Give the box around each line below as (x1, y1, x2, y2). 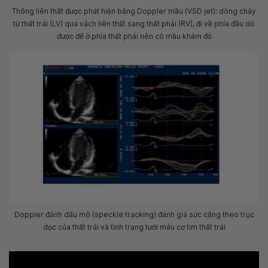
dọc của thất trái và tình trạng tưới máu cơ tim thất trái (42, 222, 226, 232)
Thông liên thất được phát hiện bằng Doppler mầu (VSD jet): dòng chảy (12, 6, 256, 16)
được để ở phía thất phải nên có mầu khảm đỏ (56, 31, 212, 41)
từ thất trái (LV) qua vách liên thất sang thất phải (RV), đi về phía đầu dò (13, 19, 255, 28)
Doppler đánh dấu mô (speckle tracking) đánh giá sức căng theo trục (14, 209, 254, 219)
